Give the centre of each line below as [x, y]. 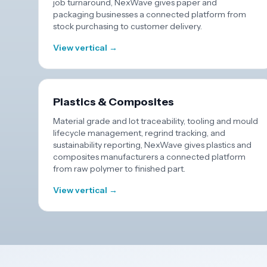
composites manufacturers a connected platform [149, 157]
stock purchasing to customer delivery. [128, 26]
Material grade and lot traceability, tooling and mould [156, 121]
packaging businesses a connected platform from [150, 14]
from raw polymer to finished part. [119, 169]
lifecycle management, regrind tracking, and [139, 133]
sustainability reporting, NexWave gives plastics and [152, 145]
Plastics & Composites [114, 102]
